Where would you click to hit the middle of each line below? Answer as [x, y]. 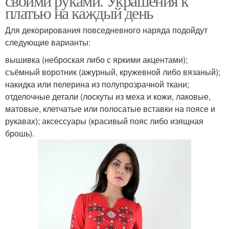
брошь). [20, 133]
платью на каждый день [79, 13]
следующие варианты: [48, 42]
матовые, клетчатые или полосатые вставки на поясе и [110, 109]
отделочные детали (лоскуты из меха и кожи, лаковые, [108, 97]
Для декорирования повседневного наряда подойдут [106, 30]
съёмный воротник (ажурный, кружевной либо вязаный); [113, 72]
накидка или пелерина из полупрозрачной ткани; [97, 84]
